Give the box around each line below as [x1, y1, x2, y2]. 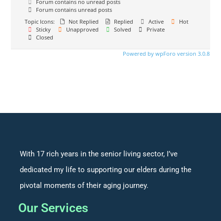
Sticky [35, 26, 51, 34]
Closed [35, 34, 54, 41]
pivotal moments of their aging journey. [19, 181, 148, 190]
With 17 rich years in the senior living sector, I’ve [19, 149, 178, 159]
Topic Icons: [25, 18, 55, 26]
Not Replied [67, 18, 99, 26]
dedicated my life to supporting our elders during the [19, 165, 191, 175]
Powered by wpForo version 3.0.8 [121, 50, 210, 58]
